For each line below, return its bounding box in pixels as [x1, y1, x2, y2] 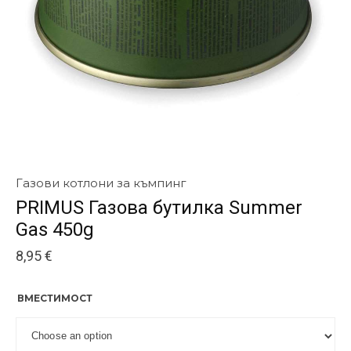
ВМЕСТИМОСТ [17, 291, 92, 304]
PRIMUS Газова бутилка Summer [16, 196, 302, 219]
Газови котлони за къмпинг [16, 175, 186, 190]
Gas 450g [16, 218, 94, 241]
